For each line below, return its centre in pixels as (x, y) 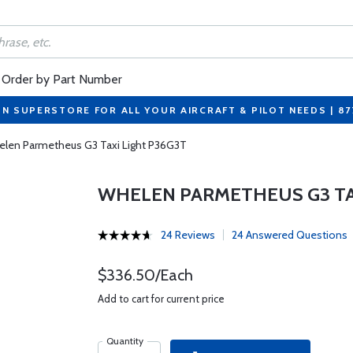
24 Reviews (188, 235)
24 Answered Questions (289, 235)
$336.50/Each (145, 275)
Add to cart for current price (161, 299)
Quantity (124, 341)
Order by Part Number (62, 79)
